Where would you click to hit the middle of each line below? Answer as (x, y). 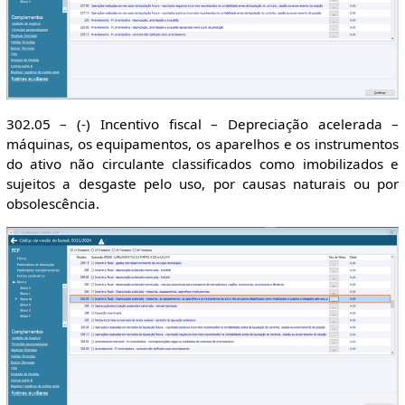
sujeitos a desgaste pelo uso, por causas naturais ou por (202, 183)
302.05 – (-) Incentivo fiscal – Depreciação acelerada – (202, 123)
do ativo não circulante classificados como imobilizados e (202, 163)
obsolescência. (52, 203)
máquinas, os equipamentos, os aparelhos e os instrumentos (202, 143)
